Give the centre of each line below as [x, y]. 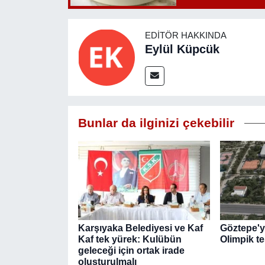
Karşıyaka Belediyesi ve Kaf [140, 228]
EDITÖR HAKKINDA [185, 35]
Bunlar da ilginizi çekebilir [156, 123]
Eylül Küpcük [182, 49]
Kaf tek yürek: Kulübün [130, 239]
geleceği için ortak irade [131, 250]
